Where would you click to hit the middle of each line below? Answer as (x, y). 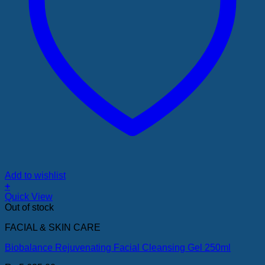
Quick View (29, 196)
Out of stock (29, 207)
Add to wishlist (35, 175)
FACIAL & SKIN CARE (53, 227)
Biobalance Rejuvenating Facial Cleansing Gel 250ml (118, 247)
